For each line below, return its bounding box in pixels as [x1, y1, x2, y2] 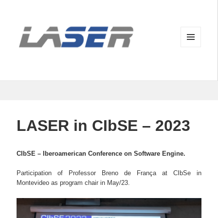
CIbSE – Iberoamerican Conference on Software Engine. [17, 149, 186, 157]
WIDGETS [181, 63, 208, 72]
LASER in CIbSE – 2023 [17, 117, 191, 135]
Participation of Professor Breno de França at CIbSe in [17, 169, 201, 177]
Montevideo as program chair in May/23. [17, 179, 130, 187]
